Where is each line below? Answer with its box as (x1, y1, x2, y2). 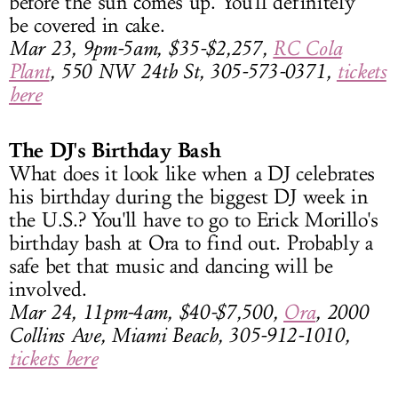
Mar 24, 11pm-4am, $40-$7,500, (9, 299, 284, 324)
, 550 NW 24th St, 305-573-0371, (49, 59, 337, 84)
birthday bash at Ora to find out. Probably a (9, 230, 373, 256)
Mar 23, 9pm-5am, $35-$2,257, (9, 36, 274, 60)
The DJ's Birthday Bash (9, 137, 221, 163)
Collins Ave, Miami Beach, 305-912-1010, (9, 322, 350, 347)
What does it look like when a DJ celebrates (9, 161, 376, 187)
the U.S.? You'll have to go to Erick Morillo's (9, 207, 378, 233)
